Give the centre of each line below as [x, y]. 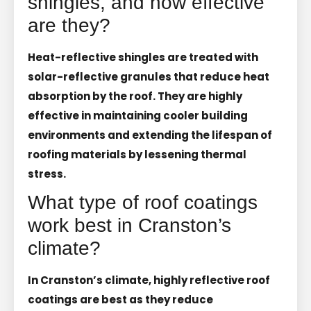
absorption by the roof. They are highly [135, 96]
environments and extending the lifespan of [150, 135]
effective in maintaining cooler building [138, 115]
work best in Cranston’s [129, 225]
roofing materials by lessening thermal [137, 154]
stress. [47, 174]
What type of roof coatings [143, 202]
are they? [69, 25]
